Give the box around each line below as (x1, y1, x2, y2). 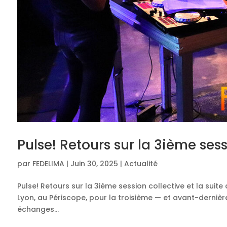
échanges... (17, 204, 59, 214)
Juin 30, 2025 (70, 158, 118, 169)
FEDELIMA (32, 158, 64, 169)
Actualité (124, 158, 158, 169)
